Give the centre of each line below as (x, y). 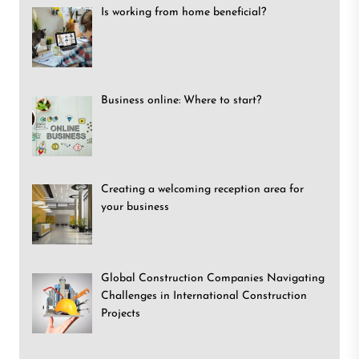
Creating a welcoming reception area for (202, 190)
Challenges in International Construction (204, 296)
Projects (120, 313)
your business (135, 208)
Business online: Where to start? (181, 101)
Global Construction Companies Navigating (212, 278)
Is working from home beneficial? (183, 12)
